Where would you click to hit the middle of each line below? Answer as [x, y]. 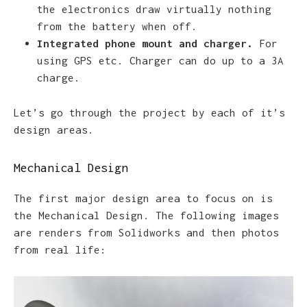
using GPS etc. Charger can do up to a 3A [160, 61]
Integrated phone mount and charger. [148, 44]
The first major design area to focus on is [143, 198]
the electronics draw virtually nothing [154, 9]
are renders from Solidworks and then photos [146, 233]
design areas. [54, 129]
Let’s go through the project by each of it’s [149, 112]
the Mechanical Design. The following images [146, 216]
